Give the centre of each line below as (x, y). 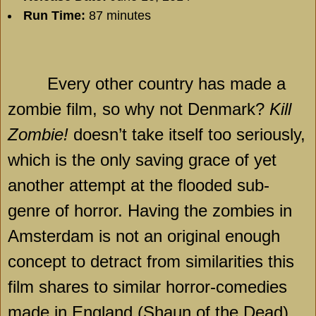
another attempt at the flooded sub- (139, 186)
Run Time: (54, 16)
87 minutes (118, 16)
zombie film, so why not (98, 109)
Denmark (221, 109)
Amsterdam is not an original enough (144, 236)
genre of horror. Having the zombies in (150, 211)
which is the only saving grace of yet (142, 160)
